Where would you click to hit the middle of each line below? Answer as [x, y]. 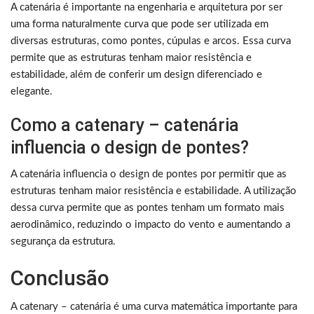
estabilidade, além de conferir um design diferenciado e [136, 75]
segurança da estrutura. [63, 242]
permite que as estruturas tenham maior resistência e [131, 58]
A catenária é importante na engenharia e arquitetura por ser [146, 8]
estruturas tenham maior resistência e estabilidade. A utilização [153, 191]
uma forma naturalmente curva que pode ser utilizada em [139, 25]
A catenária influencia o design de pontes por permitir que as [149, 175]
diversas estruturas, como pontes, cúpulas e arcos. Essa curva [151, 41]
